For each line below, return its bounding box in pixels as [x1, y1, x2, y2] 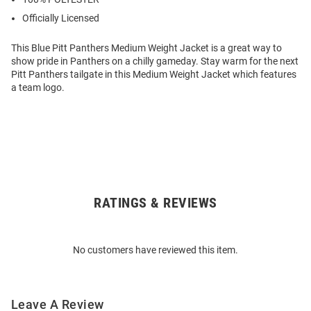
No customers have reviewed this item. [73, 244, 238, 256]
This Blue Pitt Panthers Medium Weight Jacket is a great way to [11, 42, 282, 54]
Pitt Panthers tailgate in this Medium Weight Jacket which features [11, 69, 296, 81]
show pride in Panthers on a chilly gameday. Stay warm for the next [11, 56, 299, 67]
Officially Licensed [22, 12, 99, 24]
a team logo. [11, 82, 65, 94]
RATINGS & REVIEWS [94, 194, 217, 212]
